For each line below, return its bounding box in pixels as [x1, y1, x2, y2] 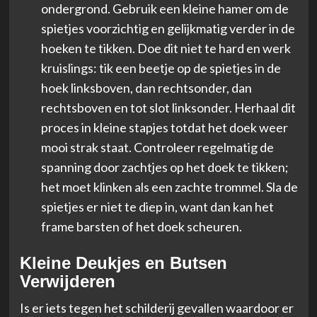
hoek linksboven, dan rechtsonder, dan [40, 79, 252, 96]
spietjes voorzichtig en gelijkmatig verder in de [40, 20, 295, 36]
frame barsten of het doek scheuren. [40, 218, 242, 234]
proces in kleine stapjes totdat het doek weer [40, 119, 288, 135]
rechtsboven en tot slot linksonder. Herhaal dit [40, 99, 296, 115]
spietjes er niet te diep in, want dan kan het [40, 198, 274, 214]
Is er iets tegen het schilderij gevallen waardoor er [19, 299, 294, 316]
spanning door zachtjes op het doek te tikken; [40, 158, 289, 175]
